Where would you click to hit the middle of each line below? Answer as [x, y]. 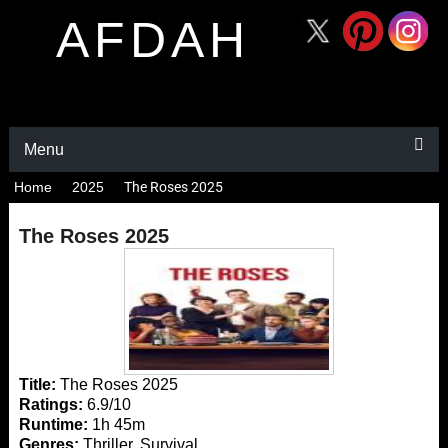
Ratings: [50, 404]
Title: [37, 384]
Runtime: [53, 424]
